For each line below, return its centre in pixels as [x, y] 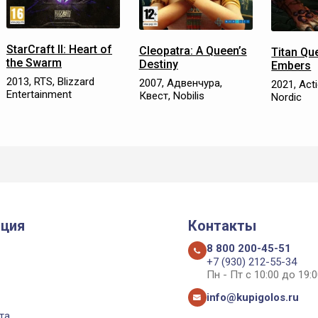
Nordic [287, 97]
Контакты [222, 226]
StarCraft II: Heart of [59, 50]
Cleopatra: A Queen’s [193, 50]
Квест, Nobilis [171, 95]
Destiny [158, 64]
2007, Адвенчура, [180, 83]
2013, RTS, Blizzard [50, 82]
